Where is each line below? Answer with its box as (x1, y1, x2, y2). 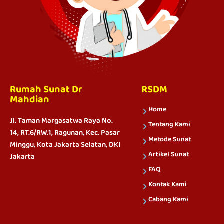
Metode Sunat (148, 134, 191, 144)
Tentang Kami (148, 119, 190, 129)
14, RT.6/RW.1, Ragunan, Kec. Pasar (10, 127, 120, 138)
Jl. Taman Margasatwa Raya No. (10, 115, 113, 126)
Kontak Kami (148, 179, 187, 189)
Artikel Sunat (148, 149, 189, 159)
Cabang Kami (148, 194, 188, 204)
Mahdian (10, 91, 49, 108)
